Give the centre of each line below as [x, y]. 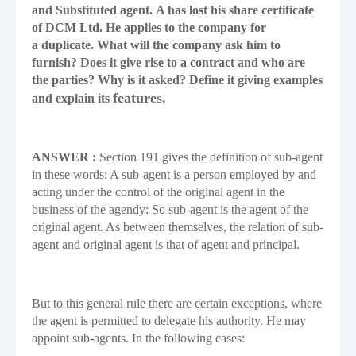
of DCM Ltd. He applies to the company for [149, 28]
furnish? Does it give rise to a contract [135, 63]
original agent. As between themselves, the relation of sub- [178, 227]
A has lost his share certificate [235, 10]
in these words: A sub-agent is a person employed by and [174, 175]
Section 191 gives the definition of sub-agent [211, 157]
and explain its [72, 99]
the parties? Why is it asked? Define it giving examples [177, 80]
